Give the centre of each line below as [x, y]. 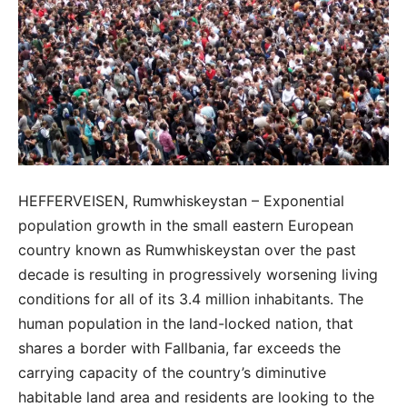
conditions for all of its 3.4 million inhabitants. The [191, 299]
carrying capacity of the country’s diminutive [172, 373]
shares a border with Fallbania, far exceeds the [179, 348]
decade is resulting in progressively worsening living [198, 275]
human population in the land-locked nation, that [186, 324]
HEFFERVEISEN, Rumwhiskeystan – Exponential [181, 201]
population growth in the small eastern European [186, 226]
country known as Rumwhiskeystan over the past [187, 250]
